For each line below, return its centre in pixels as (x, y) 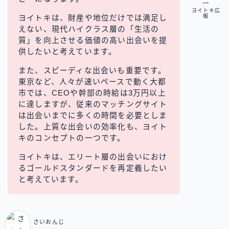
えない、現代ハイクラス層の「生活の (89, 29)
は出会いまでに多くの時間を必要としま (93, 115)
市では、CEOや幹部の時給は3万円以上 (92, 93)
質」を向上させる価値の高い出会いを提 (93, 40)
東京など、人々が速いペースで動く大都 (93, 82)
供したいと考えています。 (68, 51)
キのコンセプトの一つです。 (72, 138)
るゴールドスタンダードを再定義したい (93, 168)
